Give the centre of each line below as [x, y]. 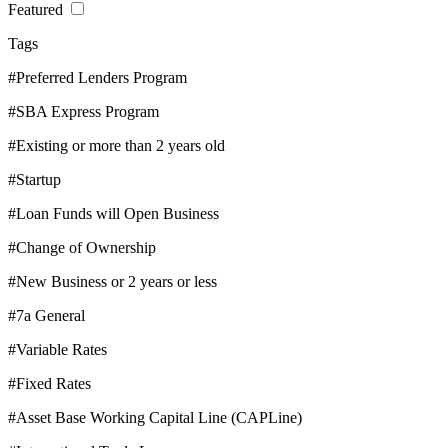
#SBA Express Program [83, 111]
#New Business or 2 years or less [112, 281]
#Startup [34, 179]
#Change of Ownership [82, 247]
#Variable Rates [57, 349]
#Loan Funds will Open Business [113, 213]
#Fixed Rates [49, 383]
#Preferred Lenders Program [97, 77]
